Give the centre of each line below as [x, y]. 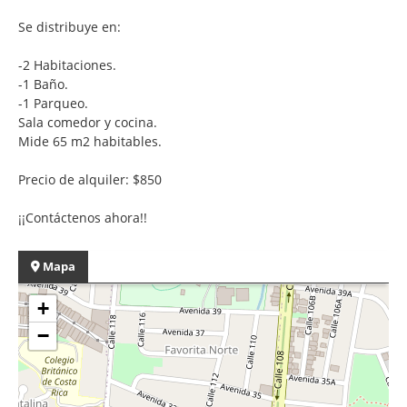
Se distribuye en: [69, 26]
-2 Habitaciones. [67, 65]
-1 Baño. [43, 84]
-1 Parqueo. [53, 103]
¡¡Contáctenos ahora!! [83, 217]
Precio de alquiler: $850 [90, 179]
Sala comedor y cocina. [88, 122]
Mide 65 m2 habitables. [90, 141]
